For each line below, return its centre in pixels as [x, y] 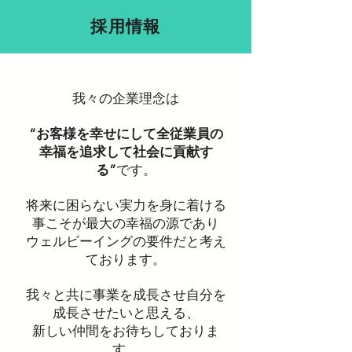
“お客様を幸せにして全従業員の [126, 134]
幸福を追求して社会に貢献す [126, 152]
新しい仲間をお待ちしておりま [126, 331]
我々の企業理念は [126, 98]
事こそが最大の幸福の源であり [126, 223]
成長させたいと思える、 [126, 313]
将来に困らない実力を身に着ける [126, 205]
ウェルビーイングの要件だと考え [126, 241]
